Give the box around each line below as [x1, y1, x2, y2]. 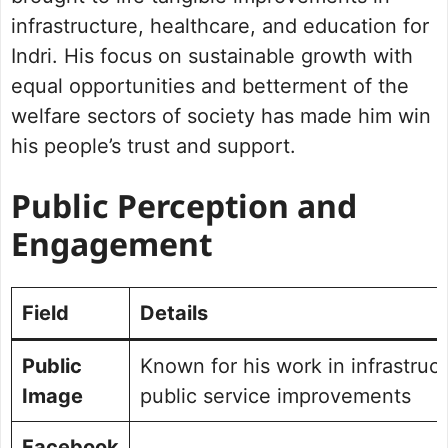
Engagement [11, 227, 212, 270]
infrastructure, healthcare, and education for [11, 14, 429, 39]
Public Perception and [11, 189, 357, 232]
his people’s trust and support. [11, 134, 296, 159]
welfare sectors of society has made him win [11, 104, 431, 129]
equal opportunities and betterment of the [11, 74, 409, 99]
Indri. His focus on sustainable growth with [11, 44, 413, 69]
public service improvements [140, 384, 411, 409]
